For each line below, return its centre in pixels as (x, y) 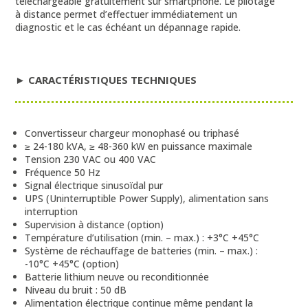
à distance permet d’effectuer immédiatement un (126, 14)
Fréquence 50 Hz (63, 172)
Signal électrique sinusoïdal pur (94, 185)
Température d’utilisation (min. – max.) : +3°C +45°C (142, 237)
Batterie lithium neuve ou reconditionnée (117, 276)
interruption (52, 211)
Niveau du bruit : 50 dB (76, 289)
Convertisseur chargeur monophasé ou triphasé (132, 133)
